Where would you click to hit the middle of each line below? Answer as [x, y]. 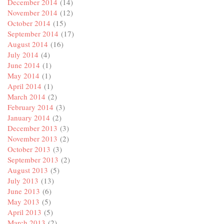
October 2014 [29, 23]
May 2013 [23, 202]
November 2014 [32, 13]
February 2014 [30, 107]
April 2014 [24, 86]
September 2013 [33, 160]
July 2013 [23, 181]
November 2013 [32, 139]
